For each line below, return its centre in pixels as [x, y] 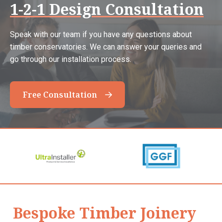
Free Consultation [60, 94]
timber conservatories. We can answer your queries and [106, 47]
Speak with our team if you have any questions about [101, 34]
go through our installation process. [71, 59]
